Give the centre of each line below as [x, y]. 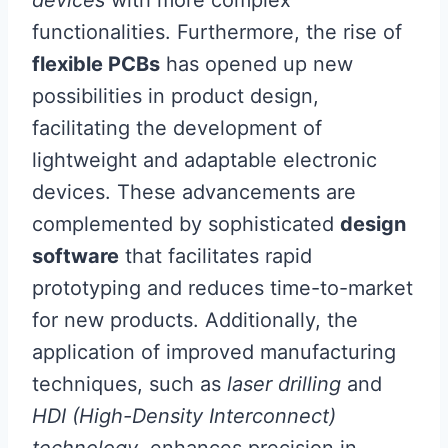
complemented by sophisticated [186, 223]
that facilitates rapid [215, 255]
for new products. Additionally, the [195, 319]
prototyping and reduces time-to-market [222, 287]
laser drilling [284, 383]
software [75, 255]
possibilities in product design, [175, 95]
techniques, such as [129, 383]
